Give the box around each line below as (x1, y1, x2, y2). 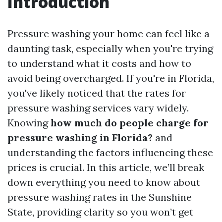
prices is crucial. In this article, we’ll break (7, 161, 204, 173)
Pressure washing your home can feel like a (7, 27, 210, 40)
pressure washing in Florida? (7, 131, 153, 144)
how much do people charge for (51, 116, 209, 129)
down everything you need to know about (7, 176, 200, 188)
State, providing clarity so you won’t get (7, 206, 193, 218)
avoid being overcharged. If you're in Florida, (7, 72, 214, 84)
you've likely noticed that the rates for (7, 87, 186, 99)
